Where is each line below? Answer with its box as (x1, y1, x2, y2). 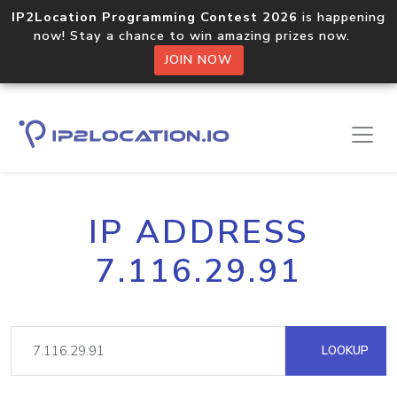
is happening (298, 8, 385, 26)
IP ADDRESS (89, 210, 308, 254)
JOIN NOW (164, 51, 233, 68)
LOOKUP (318, 342, 369, 359)
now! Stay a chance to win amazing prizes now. (34, 27, 363, 44)
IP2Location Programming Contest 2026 (12, 8, 298, 26)
